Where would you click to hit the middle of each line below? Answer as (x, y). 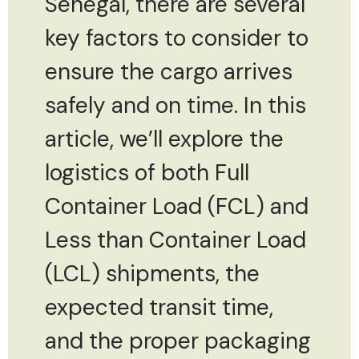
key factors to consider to (177, 38)
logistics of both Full (147, 172)
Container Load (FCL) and (177, 206)
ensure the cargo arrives (169, 71)
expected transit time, (159, 307)
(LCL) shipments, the (152, 273)
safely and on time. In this (175, 105)
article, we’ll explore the (164, 139)
